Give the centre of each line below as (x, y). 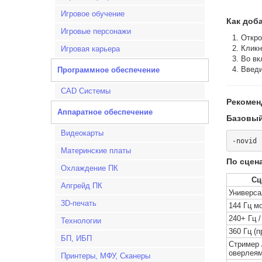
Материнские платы (96, 151)
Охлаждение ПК (89, 168)
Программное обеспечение (108, 70)
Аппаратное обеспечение (105, 112)
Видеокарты (82, 133)
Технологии (81, 221)
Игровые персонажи (96, 31)
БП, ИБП (76, 238)
